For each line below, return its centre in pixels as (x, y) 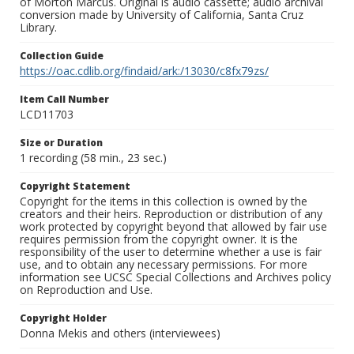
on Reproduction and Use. (86, 290)
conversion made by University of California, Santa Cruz (162, 15)
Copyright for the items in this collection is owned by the (164, 201)
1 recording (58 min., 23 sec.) (93, 158)
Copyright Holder (63, 318)
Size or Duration (61, 143)
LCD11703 (47, 115)
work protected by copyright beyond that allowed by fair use (173, 227)
